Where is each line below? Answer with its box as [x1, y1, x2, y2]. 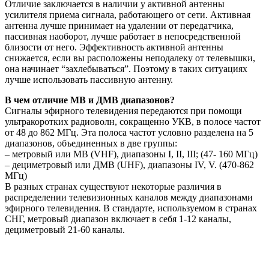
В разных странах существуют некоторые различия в [5, 181, 222, 192]
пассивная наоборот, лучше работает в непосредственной [5, 31, 241, 42]
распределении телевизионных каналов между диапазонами [5, 192, 253, 203]
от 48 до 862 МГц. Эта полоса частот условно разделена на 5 [5, 127, 253, 138]
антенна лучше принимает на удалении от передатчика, [5, 20, 234, 31]
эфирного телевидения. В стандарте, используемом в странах [5, 203, 257, 214]
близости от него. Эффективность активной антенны [5, 42, 223, 53]
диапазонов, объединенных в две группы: [5, 138, 177, 149]
